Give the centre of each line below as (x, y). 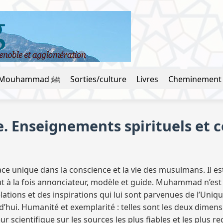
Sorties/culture (98, 79)
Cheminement (195, 79)
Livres (147, 79)
